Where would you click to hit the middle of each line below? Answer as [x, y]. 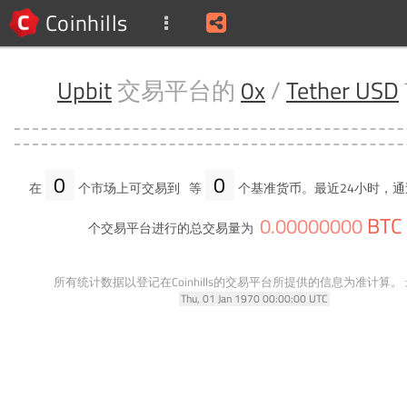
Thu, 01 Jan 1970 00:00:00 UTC [254, 298]
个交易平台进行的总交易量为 [170, 228]
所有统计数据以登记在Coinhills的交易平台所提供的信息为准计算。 [228, 281]
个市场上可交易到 [129, 189]
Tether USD [342, 90]
